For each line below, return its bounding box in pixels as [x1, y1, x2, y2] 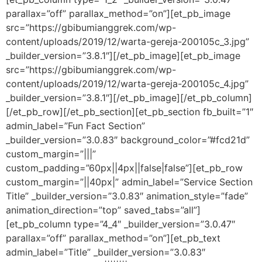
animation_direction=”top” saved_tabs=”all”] [6, 204, 201, 216]
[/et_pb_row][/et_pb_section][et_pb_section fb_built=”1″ [6, 105, 253, 118]
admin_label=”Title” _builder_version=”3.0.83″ [6, 246, 205, 258]
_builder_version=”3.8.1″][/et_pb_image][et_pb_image [6, 49, 240, 61]
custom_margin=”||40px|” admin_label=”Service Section [6, 175, 253, 188]
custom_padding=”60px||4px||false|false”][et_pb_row [6, 161, 243, 174]
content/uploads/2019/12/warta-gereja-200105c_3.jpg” [6, 35, 249, 47]
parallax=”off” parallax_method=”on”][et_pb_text [6, 232, 220, 244]
